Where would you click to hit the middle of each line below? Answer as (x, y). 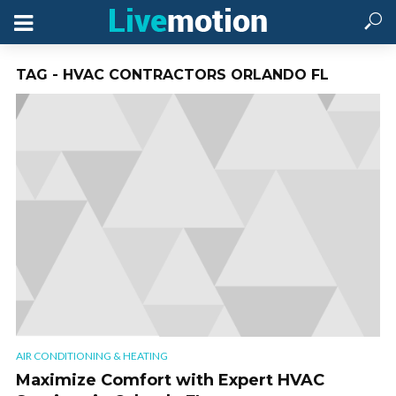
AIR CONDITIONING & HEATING (92, 356)
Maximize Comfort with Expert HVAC (170, 381)
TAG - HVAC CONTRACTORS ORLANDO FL (172, 75)
